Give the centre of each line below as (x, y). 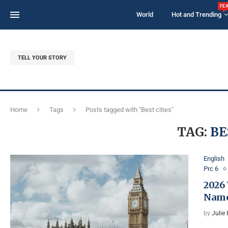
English (214, 159)
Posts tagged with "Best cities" (130, 110)
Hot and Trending (196, 15)
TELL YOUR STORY (42, 58)
